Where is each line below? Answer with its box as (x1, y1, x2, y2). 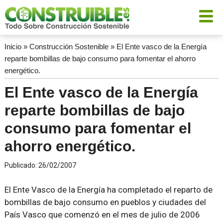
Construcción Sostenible (29, 42, 109, 51)
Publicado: (4, 161, 38, 169)
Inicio (4, 42, 21, 51)
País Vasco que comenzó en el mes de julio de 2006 (4, 210, 200, 220)
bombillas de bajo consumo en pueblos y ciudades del (4, 197, 206, 207)
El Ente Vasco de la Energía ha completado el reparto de (4, 185, 213, 195)
